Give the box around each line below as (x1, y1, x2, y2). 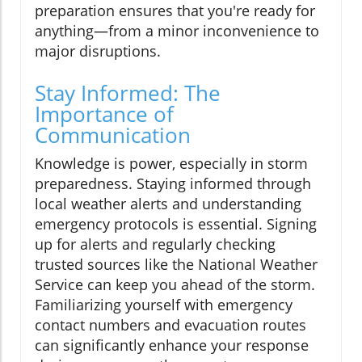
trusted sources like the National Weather (35, 255, 318, 275)
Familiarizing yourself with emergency (35, 295, 293, 315)
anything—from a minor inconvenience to (35, 21, 319, 41)
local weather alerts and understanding (35, 194, 301, 214)
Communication (35, 120, 191, 150)
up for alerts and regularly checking (35, 234, 276, 255)
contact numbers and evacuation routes (35, 315, 306, 335)
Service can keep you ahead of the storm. (35, 275, 315, 295)
